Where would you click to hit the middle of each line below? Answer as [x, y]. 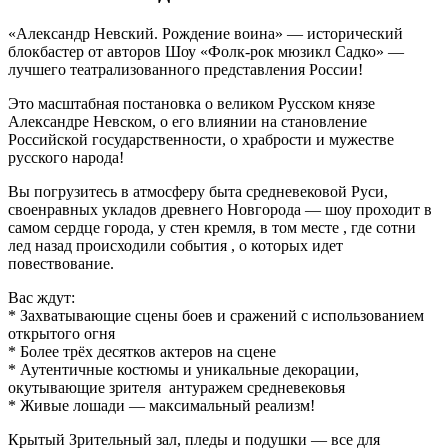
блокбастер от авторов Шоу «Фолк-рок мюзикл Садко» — [206, 52]
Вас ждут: [41, 298]
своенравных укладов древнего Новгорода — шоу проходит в [220, 210]
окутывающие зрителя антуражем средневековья [176, 388]
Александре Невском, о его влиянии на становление [187, 122]
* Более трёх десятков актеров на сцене [142, 352]
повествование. [61, 264]
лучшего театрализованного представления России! [185, 70]
